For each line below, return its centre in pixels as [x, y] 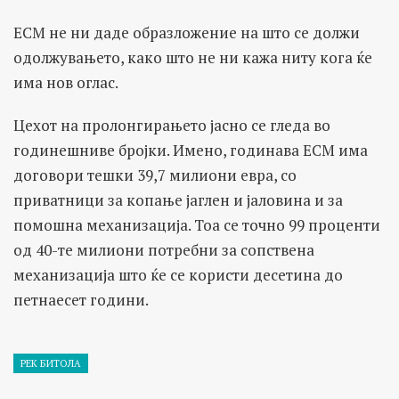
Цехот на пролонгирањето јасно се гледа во [172, 126]
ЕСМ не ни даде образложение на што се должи [187, 33]
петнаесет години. [81, 300]
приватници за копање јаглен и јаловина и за [178, 200]
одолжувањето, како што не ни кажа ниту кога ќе [193, 58]
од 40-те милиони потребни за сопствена [164, 250]
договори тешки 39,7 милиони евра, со [155, 175]
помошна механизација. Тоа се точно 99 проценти [197, 225]
